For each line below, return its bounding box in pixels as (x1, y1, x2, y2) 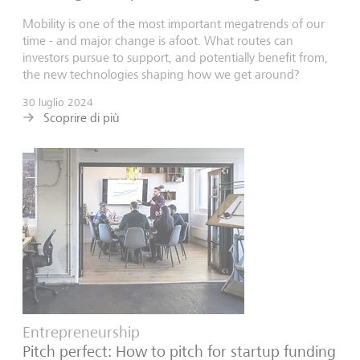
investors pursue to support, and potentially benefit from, (22, 49, 328, 65)
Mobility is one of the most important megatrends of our (22, 15, 325, 31)
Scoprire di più (43, 109, 120, 125)
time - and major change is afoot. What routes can (22, 32, 293, 48)
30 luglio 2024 (22, 95, 93, 108)
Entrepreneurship (22, 322, 140, 342)
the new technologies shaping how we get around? (22, 66, 300, 82)
